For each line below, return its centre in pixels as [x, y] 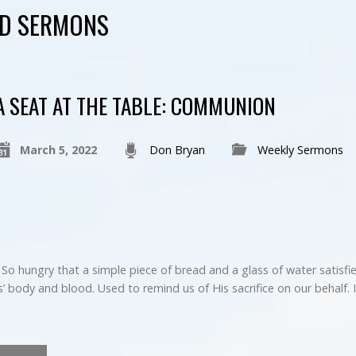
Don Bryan [177, 150]
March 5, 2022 [58, 150]
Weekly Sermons [300, 150]
